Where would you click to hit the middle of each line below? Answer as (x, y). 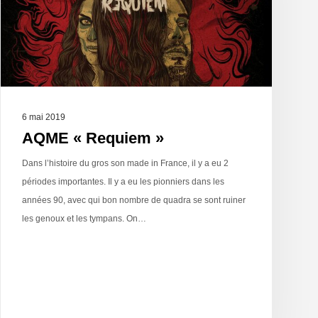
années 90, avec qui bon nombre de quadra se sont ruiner (134, 201)
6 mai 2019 (44, 117)
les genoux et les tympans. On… (84, 219)
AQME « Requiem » (93, 138)
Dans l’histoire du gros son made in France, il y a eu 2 (126, 164)
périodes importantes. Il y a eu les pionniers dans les (124, 182)
